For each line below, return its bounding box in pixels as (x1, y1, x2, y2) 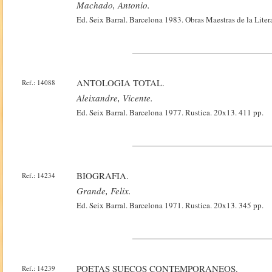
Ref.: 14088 (22, 78, 56, 87)
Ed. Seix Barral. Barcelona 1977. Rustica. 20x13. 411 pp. (76, 107, 264, 118)
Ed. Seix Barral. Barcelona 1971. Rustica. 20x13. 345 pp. (76, 200, 264, 211)
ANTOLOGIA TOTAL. (76, 76, 165, 89)
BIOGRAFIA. (76, 169, 129, 182)
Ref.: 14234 (22, 171, 56, 180)
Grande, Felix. (76, 185, 132, 197)
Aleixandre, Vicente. (76, 92, 154, 104)
